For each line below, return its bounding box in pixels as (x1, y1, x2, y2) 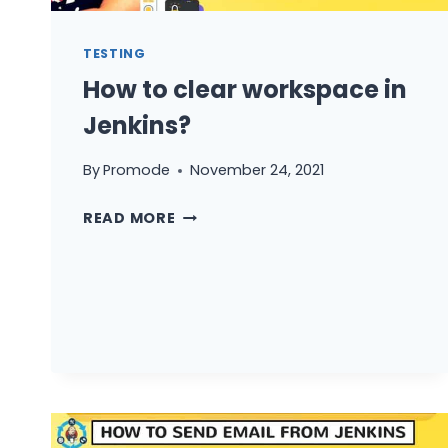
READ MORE (83, 208, 176, 229)
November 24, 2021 (190, 160, 325, 181)
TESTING (83, 45, 146, 63)
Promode (103, 160, 171, 181)
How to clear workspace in (83, 72, 407, 106)
